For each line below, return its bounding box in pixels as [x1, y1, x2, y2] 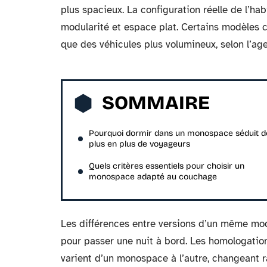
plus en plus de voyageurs [89, 139, 190, 149]
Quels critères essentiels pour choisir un [89, 161, 244, 171]
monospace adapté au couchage [89, 172, 217, 182]
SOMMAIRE [102, 91, 210, 114]
